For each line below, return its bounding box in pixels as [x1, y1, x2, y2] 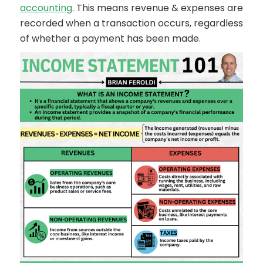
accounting [20, 1, 72, 15]
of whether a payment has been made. [20, 32, 201, 45]
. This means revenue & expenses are [72, 1, 243, 15]
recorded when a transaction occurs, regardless [20, 16, 243, 30]
